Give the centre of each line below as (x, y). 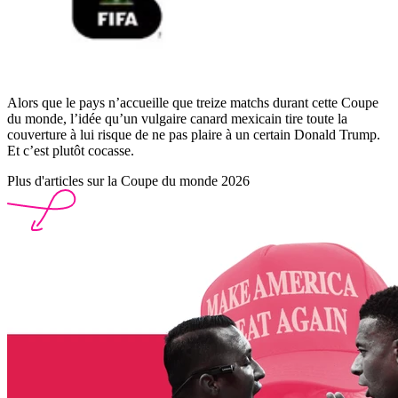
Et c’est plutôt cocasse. (71, 150)
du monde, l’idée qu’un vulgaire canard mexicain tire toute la (177, 118)
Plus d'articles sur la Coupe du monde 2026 (128, 180)
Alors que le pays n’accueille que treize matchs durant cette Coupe (193, 102)
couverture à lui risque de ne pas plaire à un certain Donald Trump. (194, 134)
